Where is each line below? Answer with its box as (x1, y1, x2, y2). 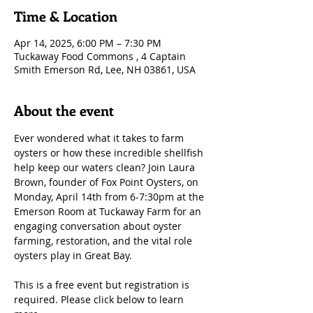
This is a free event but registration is (14, 278, 192, 291)
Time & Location (14, 6, 117, 25)
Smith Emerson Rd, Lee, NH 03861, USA (14, 63, 196, 76)
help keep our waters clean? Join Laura (14, 161, 198, 174)
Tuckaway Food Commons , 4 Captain (14, 50, 186, 63)
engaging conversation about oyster (14, 219, 184, 233)
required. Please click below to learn (14, 293, 187, 306)
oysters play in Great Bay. (14, 249, 132, 262)
